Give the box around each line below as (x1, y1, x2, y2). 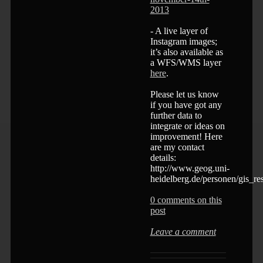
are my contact (150, 141, 204, 152)
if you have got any (150, 99, 222, 110)
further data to (150, 110, 202, 120)
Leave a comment (150, 226, 216, 237)
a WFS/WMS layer (150, 57, 221, 68)
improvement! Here (150, 131, 222, 141)
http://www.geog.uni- (150, 163, 230, 173)
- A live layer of (150, 25, 208, 36)
